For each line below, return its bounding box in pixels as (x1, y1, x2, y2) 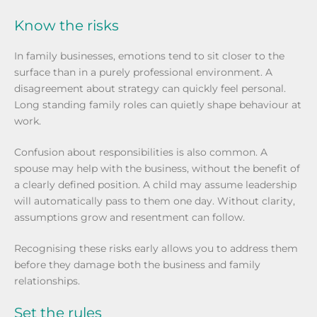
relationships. (14, 275, 80, 287)
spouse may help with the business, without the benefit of (14, 162, 300, 175)
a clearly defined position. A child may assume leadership (14, 178, 296, 191)
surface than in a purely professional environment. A (14, 66, 272, 79)
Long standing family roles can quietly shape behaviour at (14, 98, 301, 111)
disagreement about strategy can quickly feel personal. (14, 82, 286, 95)
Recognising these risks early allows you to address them (14, 242, 298, 255)
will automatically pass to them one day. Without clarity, (14, 195, 295, 207)
